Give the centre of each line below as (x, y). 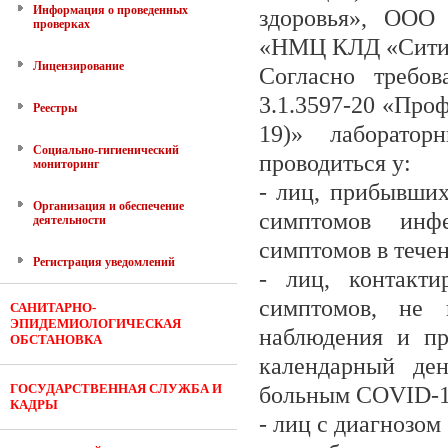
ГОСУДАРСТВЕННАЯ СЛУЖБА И (116, 388)
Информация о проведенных (110, 10)
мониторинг (66, 164)
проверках (61, 24)
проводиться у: (335, 163)
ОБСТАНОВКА (56, 339)
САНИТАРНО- (53, 307)
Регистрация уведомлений (104, 262)
